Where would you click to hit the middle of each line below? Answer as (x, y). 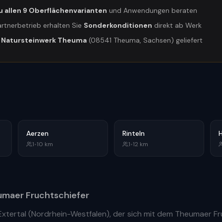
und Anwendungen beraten (152, 10)
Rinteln (134, 133)
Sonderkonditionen (118, 25)
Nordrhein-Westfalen (69, 214)
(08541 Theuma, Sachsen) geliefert (145, 40)
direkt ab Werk (177, 25)
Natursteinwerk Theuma (44, 40)
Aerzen (37, 133)
